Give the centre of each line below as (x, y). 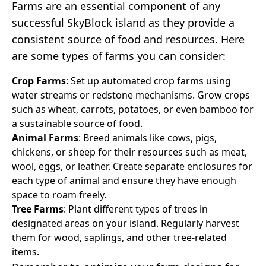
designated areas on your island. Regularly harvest (126, 223)
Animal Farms (45, 137)
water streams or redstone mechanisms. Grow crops (131, 95)
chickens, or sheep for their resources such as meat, (129, 152)
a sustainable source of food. (77, 123)
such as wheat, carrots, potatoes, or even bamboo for (133, 109)
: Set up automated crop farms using (148, 80)
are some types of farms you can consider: (119, 56)
